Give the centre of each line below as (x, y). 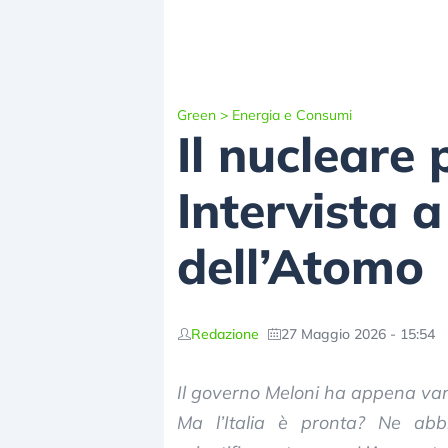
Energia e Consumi (292, 115)
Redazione (225, 333)
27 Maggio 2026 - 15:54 (358, 333)
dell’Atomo (300, 266)
